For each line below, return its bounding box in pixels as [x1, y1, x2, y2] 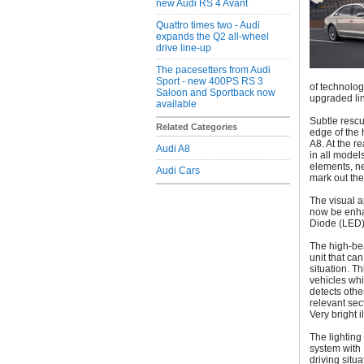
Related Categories [156, 122, 237, 132]
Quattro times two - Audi [156, 19, 260, 31]
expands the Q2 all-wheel [156, 31, 269, 42]
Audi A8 [156, 143, 190, 154]
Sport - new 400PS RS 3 [156, 76, 263, 87]
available [156, 98, 197, 110]
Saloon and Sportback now [156, 87, 275, 98]
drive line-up [156, 42, 211, 54]
